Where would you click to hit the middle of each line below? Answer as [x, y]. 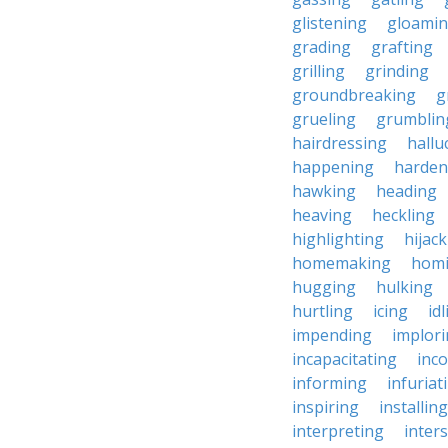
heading [406, 191]
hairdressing [339, 143]
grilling [318, 71]
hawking [324, 191]
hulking [404, 287]
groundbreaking [354, 95]
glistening [329, 23]
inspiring [325, 407]
